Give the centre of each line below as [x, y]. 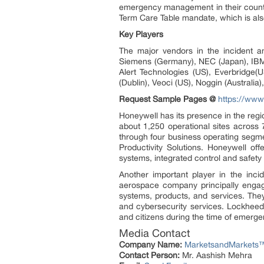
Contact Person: [149, 255]
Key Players [141, 34]
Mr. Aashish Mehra [216, 255]
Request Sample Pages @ [167, 99]
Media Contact [155, 233]
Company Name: [151, 245]
